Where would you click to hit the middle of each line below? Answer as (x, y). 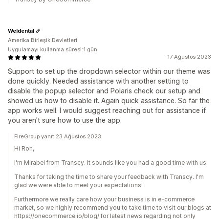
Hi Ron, (24, 148)
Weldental (21, 31)
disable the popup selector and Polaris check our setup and (104, 91)
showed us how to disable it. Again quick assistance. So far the (109, 100)
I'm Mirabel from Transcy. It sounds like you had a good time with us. (111, 163)
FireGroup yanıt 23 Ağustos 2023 (58, 136)
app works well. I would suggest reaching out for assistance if (107, 110)
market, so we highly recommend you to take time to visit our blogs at (113, 208)
